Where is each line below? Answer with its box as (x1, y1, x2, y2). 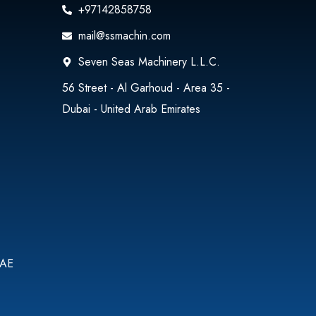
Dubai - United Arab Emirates (62, 100, 201, 117)
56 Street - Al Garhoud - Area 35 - (62, 79, 231, 96)
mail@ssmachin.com (78, 27, 171, 44)
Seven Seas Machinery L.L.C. (78, 53, 220, 70)
